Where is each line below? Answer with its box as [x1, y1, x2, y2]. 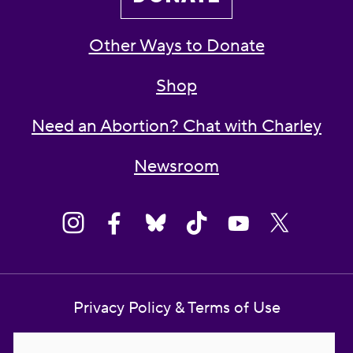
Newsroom [134, 155, 219, 178]
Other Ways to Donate [88, 35, 265, 58]
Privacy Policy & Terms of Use [72, 298, 281, 319]
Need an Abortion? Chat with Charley [32, 115, 321, 138]
